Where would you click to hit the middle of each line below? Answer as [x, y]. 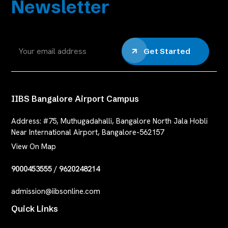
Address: [27, 121]
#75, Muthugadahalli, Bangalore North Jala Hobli [125, 121]
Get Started [167, 51]
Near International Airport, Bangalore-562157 [87, 133]
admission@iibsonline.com [55, 192]
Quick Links [34, 209]
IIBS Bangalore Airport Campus [75, 99]
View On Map [33, 147]
